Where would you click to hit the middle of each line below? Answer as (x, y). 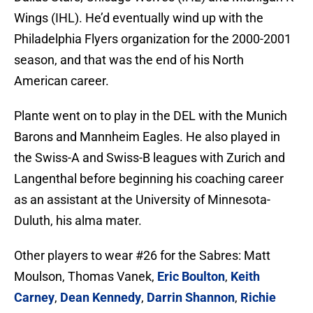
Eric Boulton (191, 277)
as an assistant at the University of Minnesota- (142, 200)
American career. (61, 81)
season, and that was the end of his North (129, 60)
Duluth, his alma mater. (78, 221)
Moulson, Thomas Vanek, (86, 277)
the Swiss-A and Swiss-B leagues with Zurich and (150, 158)
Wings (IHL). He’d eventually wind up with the (139, 18)
